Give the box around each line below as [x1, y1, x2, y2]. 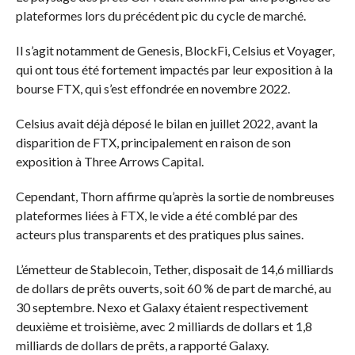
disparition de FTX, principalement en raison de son [15, 135, 291, 151]
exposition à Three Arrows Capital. [15, 154, 204, 170]
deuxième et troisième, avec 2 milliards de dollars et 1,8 [15, 319, 312, 334]
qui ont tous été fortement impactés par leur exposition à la [15, 62, 333, 78]
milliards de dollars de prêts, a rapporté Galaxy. [15, 338, 269, 353]
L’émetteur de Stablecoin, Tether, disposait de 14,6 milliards [15, 261, 334, 277]
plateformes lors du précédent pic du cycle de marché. [15, 8, 306, 24]
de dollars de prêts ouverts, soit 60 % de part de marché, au [15, 281, 331, 296]
